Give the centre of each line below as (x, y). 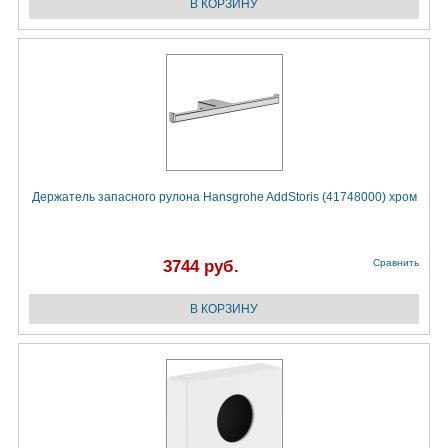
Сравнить (396, 263)
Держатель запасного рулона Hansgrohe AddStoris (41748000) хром (224, 197)
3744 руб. (201, 267)
